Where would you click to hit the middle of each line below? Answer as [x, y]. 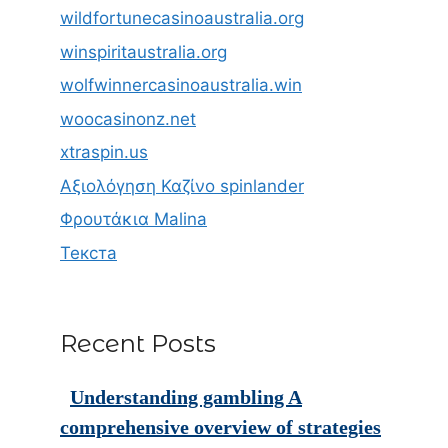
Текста [88, 252]
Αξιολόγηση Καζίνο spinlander [182, 185]
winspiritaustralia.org [143, 51]
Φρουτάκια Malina [133, 219]
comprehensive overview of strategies [220, 426]
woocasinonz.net [128, 118]
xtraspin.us [104, 152]
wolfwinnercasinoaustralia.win [181, 85]
